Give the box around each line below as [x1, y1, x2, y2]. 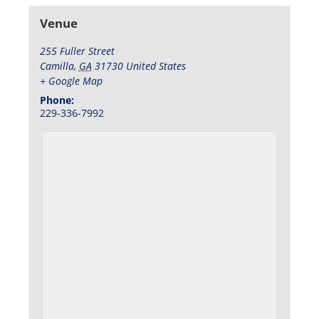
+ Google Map [39, 74, 103, 88]
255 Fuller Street [39, 44, 115, 58]
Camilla [39, 59, 74, 73]
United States [125, 59, 186, 73]
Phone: [39, 93, 74, 108]
